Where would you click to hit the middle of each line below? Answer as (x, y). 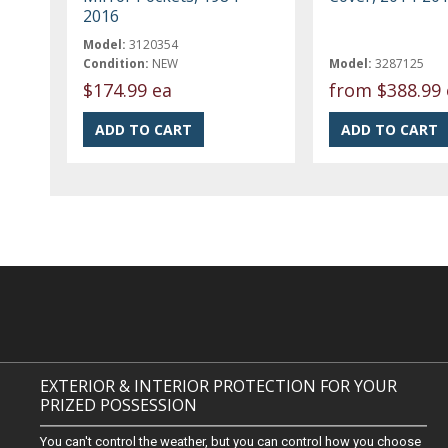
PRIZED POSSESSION (119, 405)
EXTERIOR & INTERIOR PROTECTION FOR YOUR (219, 386)
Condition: (116, 63)
